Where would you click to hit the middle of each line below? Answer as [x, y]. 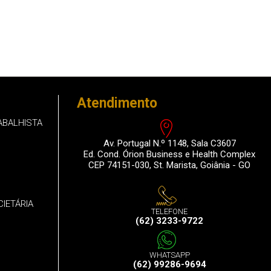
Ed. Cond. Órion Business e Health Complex [169, 154]
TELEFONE [169, 211]
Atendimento [117, 103]
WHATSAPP [169, 255]
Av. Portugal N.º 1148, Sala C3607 [169, 143]
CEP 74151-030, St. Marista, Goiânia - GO [169, 165]
